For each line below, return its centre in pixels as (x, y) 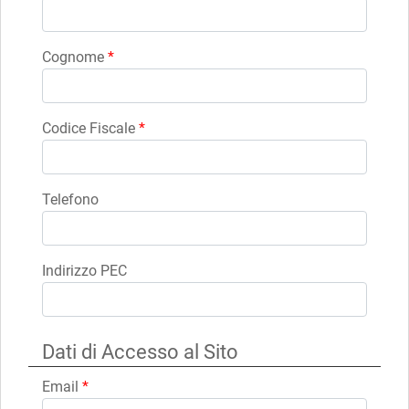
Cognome (75, 57)
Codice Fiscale (90, 128)
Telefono (70, 199)
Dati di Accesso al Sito (140, 351)
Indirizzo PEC (84, 270)
